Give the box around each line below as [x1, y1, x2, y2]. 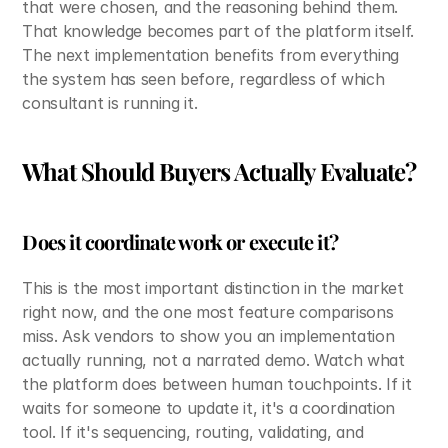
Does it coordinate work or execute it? [22, 228, 339, 255]
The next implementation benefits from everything [22, 45, 400, 65]
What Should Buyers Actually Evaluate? [22, 155, 416, 187]
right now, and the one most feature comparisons [22, 302, 394, 322]
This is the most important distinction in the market [22, 278, 404, 298]
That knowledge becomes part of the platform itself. [22, 21, 415, 41]
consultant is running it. [22, 93, 198, 113]
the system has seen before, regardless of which [22, 69, 385, 89]
